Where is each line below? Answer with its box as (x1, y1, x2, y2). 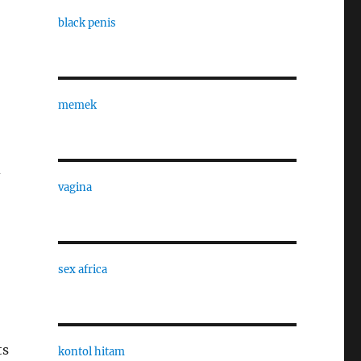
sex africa (57, 263, 107, 276)
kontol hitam (57, 345, 125, 359)
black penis (57, 16, 116, 30)
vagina (57, 180, 92, 194)
